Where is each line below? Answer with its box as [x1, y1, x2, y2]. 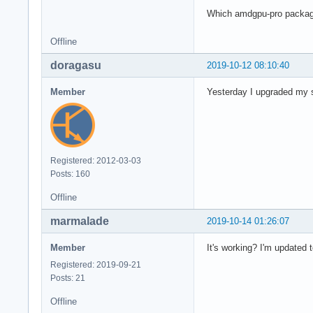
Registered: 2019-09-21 [50, 260, 141, 270]
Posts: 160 [50, 169, 90, 180]
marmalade [50, 215, 109, 228]
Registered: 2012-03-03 [50, 156, 141, 166]
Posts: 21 [50, 273, 85, 284]
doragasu [50, 59, 101, 72]
